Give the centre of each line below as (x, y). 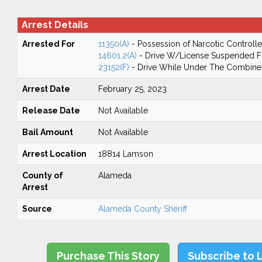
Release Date (51, 111)
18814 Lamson (125, 154)
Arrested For (48, 44)
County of (42, 175)
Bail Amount (47, 132)
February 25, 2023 (132, 89)
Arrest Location (54, 154)
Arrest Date (46, 89)
